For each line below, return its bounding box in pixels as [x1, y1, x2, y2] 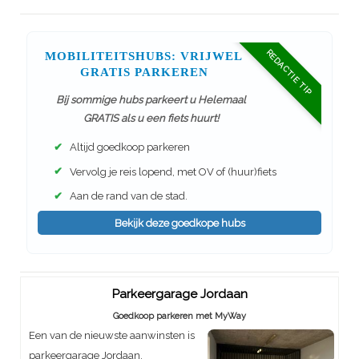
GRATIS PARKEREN [79, 66, 208, 79]
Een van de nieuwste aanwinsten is [29, 329, 195, 341]
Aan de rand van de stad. [67, 189, 188, 202]
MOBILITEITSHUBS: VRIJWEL [45, 50, 244, 63]
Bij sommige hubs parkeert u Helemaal [56, 93, 247, 106]
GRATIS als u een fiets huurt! [83, 111, 220, 124]
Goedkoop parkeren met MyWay [113, 310, 246, 321]
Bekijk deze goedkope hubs [114, 216, 245, 229]
